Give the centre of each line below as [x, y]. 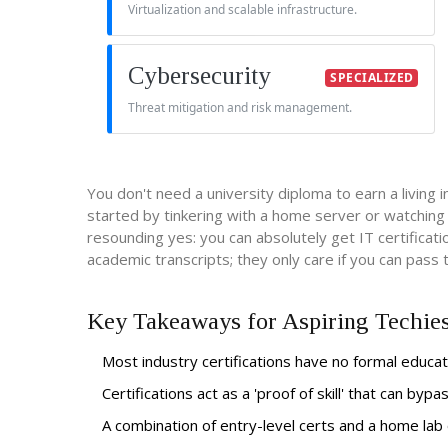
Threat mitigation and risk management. [240, 108]
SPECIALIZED [372, 78]
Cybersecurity [199, 76]
